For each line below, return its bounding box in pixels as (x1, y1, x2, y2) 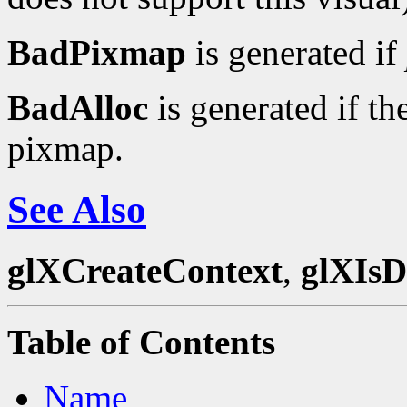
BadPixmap (7, 32, 186, 72)
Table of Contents (7, 322, 275, 362)
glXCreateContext (7, 250, 283, 290)
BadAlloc (7, 87, 148, 127)
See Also (7, 187, 146, 231)
